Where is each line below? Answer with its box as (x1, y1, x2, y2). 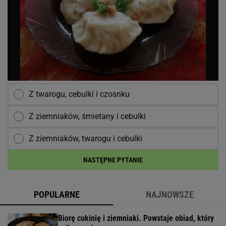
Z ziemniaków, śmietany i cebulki (29, 111, 146, 122)
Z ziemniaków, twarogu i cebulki (29, 134, 142, 144)
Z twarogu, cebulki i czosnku (29, 89, 130, 99)
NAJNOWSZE (145, 189, 194, 200)
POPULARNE (33, 189, 80, 200)
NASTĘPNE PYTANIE (83, 156, 143, 164)
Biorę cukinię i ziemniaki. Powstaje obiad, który (58, 213, 214, 223)
